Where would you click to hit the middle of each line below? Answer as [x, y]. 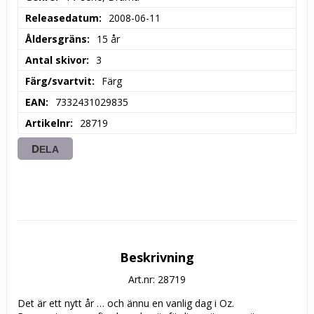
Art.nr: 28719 [157, 280]
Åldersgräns [56, 39]
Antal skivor [56, 60]
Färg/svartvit [59, 81]
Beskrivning [157, 258]
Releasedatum [62, 18]
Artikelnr [48, 123]
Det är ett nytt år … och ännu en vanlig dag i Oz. [126, 303]
